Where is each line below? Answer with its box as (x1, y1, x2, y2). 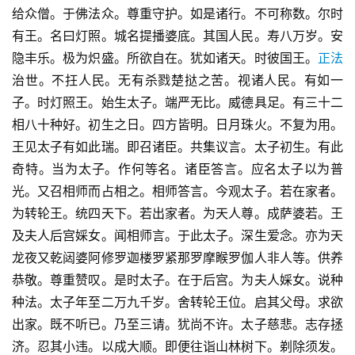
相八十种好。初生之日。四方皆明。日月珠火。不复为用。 (12, 116, 343, 133)
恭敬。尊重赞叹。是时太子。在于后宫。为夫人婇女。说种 (12, 272, 343, 288)
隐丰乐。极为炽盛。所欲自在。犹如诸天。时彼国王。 (12, 50, 318, 67)
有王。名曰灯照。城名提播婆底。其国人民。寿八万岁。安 (12, 28, 343, 44)
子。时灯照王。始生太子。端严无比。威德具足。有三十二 (12, 94, 343, 111)
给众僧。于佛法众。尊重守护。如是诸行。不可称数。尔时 (12, 6, 343, 22)
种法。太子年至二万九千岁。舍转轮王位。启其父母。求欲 (12, 294, 343, 311)
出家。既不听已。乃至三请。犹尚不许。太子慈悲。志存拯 (12, 316, 343, 333)
